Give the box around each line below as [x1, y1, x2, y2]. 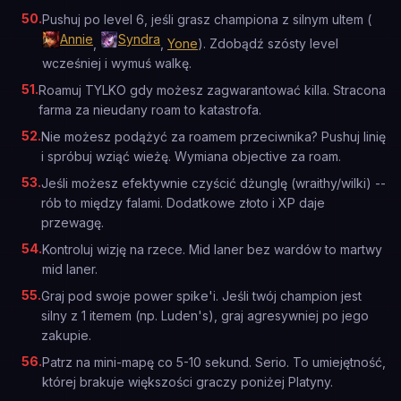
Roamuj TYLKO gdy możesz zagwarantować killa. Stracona [38, 82, 386, 98]
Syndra [118, 31, 160, 47]
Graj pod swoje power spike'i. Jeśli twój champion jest [41, 288, 362, 303]
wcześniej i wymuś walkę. [42, 55, 192, 71]
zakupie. [41, 328, 91, 343]
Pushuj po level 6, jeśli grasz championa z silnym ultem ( [42, 12, 371, 27]
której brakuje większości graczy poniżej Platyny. [42, 374, 333, 389]
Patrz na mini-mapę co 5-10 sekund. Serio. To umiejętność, [42, 354, 386, 370]
